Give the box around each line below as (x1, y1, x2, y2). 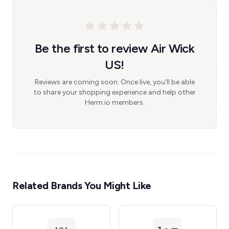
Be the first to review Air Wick (34, 41, 195, 56)
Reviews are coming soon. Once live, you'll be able (34, 78, 195, 86)
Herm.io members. (84, 98, 145, 107)
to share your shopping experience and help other (33, 88, 196, 97)
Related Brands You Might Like (12, 179, 151, 192)
